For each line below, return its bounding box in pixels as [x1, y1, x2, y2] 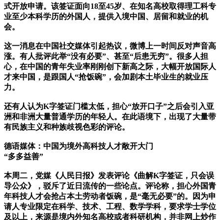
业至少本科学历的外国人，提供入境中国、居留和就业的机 [4, 12, 208, 21]
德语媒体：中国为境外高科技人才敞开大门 [4, 142, 153, 151]
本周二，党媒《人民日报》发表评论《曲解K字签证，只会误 [4, 171, 214, 180]
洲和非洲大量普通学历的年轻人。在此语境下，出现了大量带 [4, 112, 216, 121]
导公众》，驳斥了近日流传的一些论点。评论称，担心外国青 [4, 182, 216, 191]
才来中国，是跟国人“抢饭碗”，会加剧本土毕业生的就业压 [4, 73, 208, 82]
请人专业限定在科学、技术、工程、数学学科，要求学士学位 [4, 202, 216, 211]
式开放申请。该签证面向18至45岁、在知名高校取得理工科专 [4, 2, 216, 11]
